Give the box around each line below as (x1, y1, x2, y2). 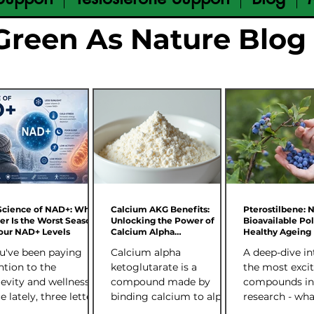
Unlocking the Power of (111, 215, 214, 226)
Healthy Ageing (243, 226, 311, 237)
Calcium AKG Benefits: (111, 204, 210, 214)
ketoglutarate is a (111, 261, 197, 273)
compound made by (111, 275, 210, 288)
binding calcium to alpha (111, 290, 233, 303)
